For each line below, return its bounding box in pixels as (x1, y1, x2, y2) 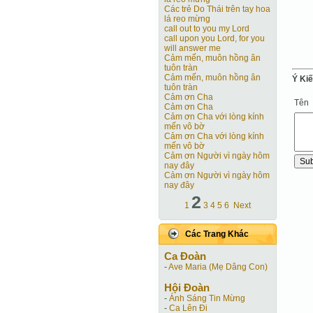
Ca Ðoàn (164, 250, 206, 262)
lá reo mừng (164, 14, 210, 24)
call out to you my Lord (164, 24, 249, 34)
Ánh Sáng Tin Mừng (169, 293, 245, 303)
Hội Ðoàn (164, 282, 210, 293)
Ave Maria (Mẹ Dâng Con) (168, 262, 268, 272)
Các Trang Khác (185, 229, 249, 239)
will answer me (164, 43, 221, 53)
